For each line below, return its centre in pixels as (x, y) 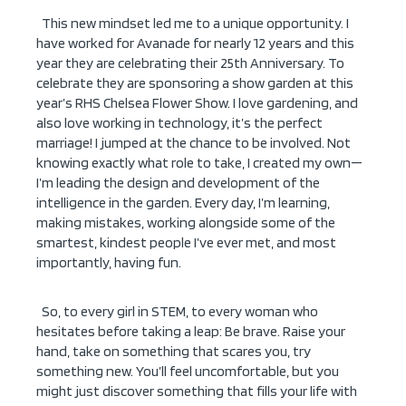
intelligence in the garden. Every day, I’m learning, (183, 203)
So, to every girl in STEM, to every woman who (180, 312)
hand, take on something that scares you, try (174, 352)
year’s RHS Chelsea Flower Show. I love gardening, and (197, 103)
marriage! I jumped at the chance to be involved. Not (193, 143)
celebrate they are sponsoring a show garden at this (195, 83)
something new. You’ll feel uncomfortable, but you (188, 372)
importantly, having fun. (109, 263)
